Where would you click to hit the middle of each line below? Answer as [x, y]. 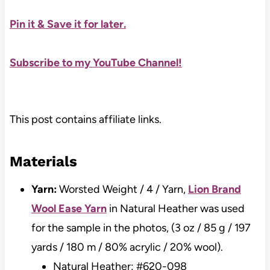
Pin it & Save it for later [66, 24]
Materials [43, 162]
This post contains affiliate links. [85, 120]
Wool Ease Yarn [69, 209]
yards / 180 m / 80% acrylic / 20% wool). [127, 247]
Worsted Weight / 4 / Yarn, [123, 190]
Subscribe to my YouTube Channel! [96, 63]
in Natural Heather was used [175, 209]
